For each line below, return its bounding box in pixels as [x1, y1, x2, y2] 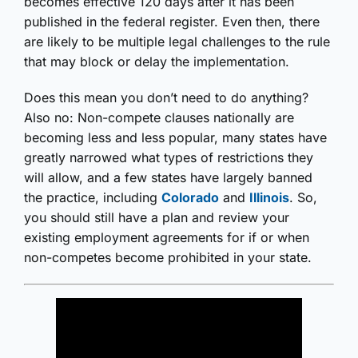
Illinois [249, 189, 289, 206]
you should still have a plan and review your [24, 209, 289, 226]
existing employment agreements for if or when [24, 229, 309, 246]
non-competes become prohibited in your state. [24, 249, 312, 266]
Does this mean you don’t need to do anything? [24, 89, 308, 106]
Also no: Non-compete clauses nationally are [24, 109, 294, 126]
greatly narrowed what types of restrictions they [24, 149, 313, 166]
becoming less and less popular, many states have [24, 129, 327, 146]
